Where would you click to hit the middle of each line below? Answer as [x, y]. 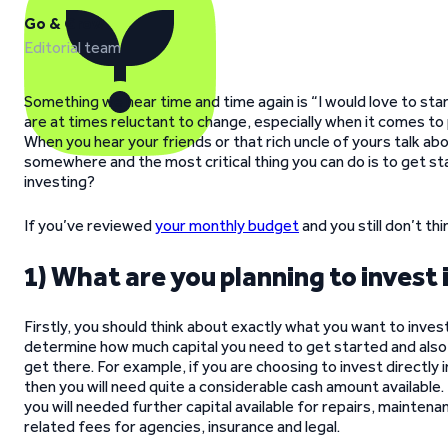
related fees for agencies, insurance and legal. [182, 426]
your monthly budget [227, 225]
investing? [59, 181]
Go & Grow [64, 23]
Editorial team [72, 47]
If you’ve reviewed [89, 225]
